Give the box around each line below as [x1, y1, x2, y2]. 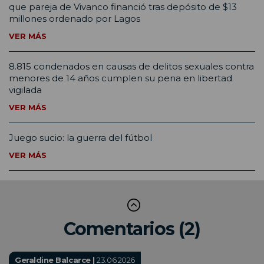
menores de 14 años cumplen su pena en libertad [9, 72, 232, 84]
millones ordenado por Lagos [9, 13, 140, 25]
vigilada [9, 84, 42, 96]
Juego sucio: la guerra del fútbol [9, 132, 152, 144]
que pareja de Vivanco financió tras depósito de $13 [9, 1, 237, 13]
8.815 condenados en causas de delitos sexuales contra [9, 61, 254, 72]
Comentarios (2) [63, 218, 201, 240]
